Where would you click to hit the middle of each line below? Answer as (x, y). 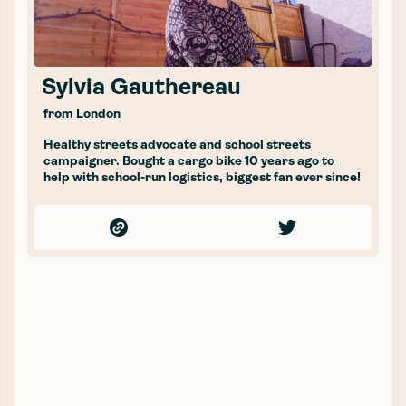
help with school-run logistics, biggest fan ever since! (202, 178)
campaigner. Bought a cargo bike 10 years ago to (189, 161)
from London (82, 114)
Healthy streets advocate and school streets (177, 145)
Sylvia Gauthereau (141, 88)
